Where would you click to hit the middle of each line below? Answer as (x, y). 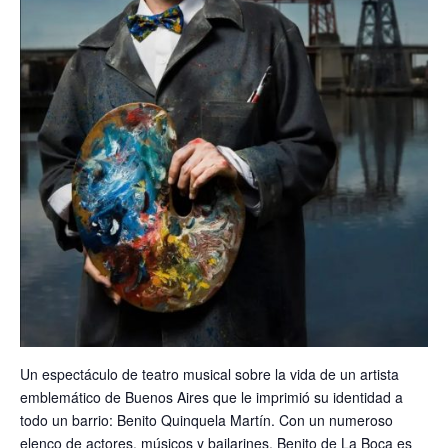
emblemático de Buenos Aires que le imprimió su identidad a (211, 397)
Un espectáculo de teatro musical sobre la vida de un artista (209, 374)
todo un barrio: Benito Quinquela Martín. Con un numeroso (206, 420)
